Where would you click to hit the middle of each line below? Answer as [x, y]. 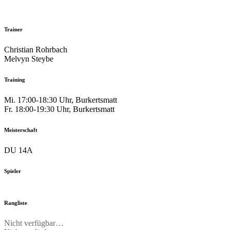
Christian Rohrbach [36, 49]
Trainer [13, 29]
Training [15, 79]
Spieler [13, 171]
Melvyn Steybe [29, 59]
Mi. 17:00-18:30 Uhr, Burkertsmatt [61, 100]
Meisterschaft [21, 130]
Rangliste [16, 203]
